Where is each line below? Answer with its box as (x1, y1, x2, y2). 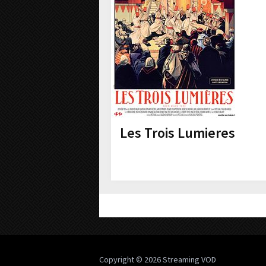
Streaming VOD (163, 254, 216, 265)
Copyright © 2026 (99, 254, 163, 265)
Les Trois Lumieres (120, 123, 235, 142)
